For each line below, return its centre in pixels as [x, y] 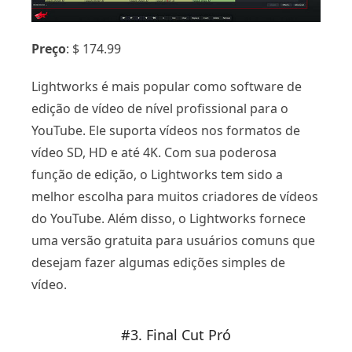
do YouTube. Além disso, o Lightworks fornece [169, 219]
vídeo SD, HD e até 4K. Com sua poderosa [154, 153]
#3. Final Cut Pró [176, 335]
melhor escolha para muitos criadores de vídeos [175, 197]
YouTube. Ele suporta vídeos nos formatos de [166, 131]
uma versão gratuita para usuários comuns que [173, 241]
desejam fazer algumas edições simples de [158, 263]
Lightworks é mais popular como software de [167, 87]
